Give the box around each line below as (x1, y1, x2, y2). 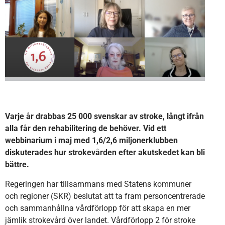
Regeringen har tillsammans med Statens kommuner (5, 179, 191, 189)
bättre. (5, 160, 29, 170)
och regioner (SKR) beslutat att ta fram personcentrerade (5, 191, 205, 201)
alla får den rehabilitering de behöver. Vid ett (5, 124, 166, 134)
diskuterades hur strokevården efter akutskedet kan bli (5, 148, 205, 158)
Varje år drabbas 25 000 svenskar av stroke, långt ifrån (5, 111, 204, 122)
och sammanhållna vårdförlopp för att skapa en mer (5, 203, 190, 213)
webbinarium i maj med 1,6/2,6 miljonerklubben (5, 136, 178, 146)
